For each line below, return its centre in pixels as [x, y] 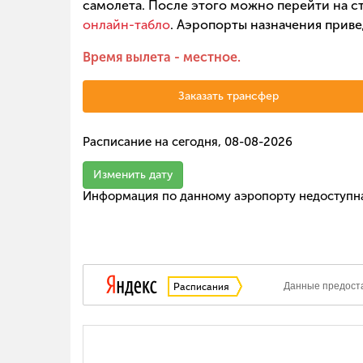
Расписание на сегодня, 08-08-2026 [188, 142]
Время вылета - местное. [162, 58]
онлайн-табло [126, 25]
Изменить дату [133, 175]
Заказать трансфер [228, 96]
